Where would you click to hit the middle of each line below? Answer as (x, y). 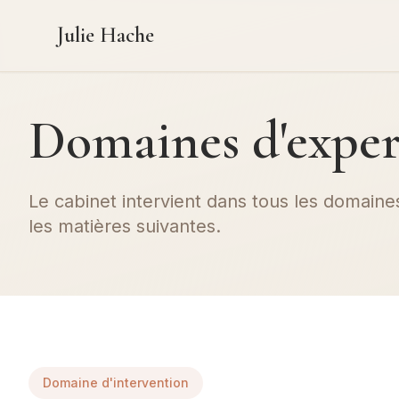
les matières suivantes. (125, 226)
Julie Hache (106, 35)
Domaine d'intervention (116, 383)
